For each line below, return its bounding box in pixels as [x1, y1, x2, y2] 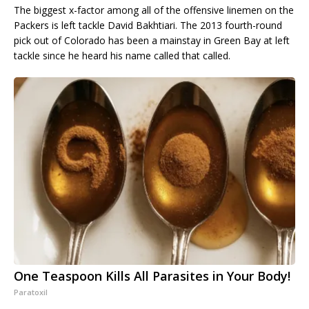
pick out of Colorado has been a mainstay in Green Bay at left [14, 34, 290, 48]
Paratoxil [14, 287, 48, 298]
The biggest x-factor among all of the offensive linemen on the [14, 3, 294, 17]
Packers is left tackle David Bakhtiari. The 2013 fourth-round [14, 19, 282, 32]
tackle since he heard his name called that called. [14, 49, 230, 63]
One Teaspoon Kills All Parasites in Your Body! [14, 268, 290, 285]
